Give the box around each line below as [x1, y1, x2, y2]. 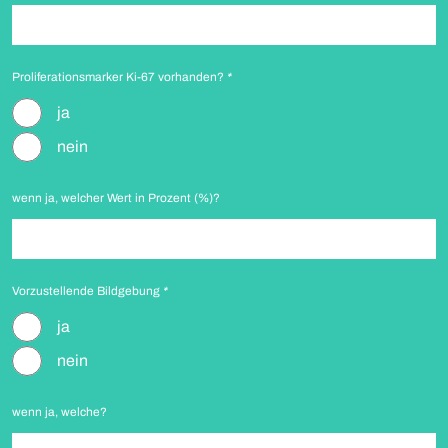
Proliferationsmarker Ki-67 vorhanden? [12, 70, 227, 84]
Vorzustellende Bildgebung [12, 284, 163, 298]
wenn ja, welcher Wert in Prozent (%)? [12, 191, 220, 205]
